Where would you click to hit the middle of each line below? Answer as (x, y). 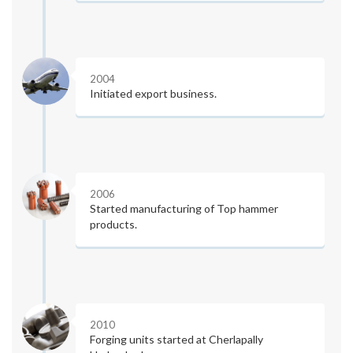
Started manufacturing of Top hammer (184, 208)
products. (113, 224)
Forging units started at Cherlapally (176, 339)
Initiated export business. (153, 93)
